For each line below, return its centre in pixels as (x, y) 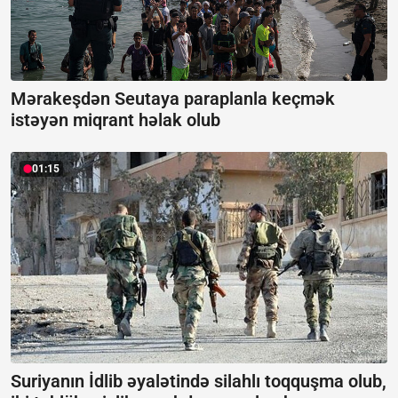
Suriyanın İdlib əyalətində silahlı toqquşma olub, (199, 381)
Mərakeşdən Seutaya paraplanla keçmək (173, 98)
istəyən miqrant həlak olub (115, 119)
